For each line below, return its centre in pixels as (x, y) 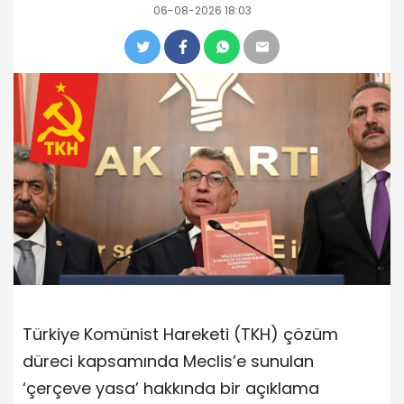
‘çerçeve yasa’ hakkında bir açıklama (171, 388)
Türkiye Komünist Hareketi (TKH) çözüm (180, 334)
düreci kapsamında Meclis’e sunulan (168, 361)
